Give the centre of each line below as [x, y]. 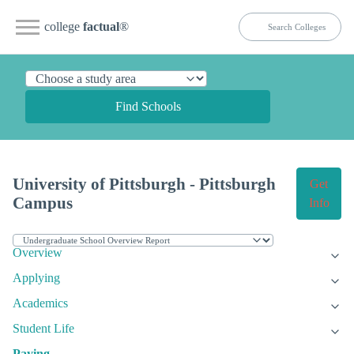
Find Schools [148, 106]
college [64, 26]
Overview [38, 253]
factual [101, 26]
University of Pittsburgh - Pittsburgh [144, 184]
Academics [40, 303]
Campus [43, 203]
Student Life [43, 329]
